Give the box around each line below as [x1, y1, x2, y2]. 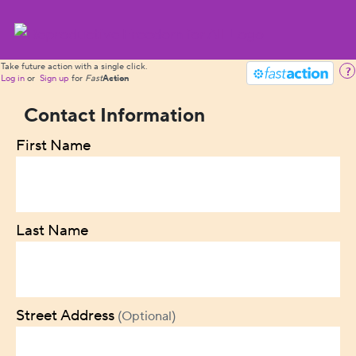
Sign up [40, 73, 69, 84]
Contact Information [24, 103, 205, 128]
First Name [16, 136, 91, 155]
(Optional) [118, 308, 176, 324]
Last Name [16, 221, 88, 240]
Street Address [16, 306, 118, 325]
